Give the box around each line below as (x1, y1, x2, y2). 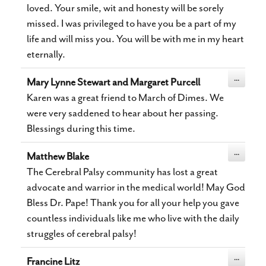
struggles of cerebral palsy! (27, 227, 137, 240)
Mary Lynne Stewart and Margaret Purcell (27, 75, 200, 88)
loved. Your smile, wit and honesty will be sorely (27, 1, 224, 14)
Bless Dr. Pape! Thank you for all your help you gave (27, 196, 239, 209)
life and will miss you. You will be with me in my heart (27, 32, 244, 45)
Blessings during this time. (27, 122, 135, 135)
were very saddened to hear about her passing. (27, 106, 218, 119)
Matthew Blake (27, 150, 89, 163)
